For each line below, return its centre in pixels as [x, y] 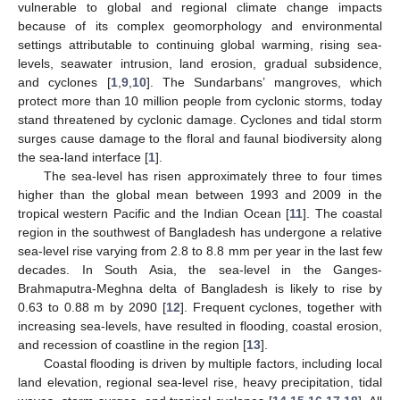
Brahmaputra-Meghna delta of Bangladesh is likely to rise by [200, 288]
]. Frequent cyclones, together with [281, 307]
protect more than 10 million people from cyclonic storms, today [200, 100]
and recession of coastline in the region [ [132, 344]
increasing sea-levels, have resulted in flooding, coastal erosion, [200, 325]
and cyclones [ [64, 82]
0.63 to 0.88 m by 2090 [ [92, 307]
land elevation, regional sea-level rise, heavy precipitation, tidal [200, 382]
